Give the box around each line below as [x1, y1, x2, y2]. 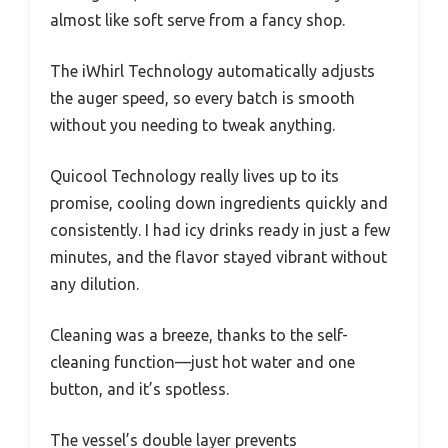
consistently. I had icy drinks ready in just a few [50, 221, 390, 240]
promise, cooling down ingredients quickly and [50, 194, 388, 213]
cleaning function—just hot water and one [50, 353, 355, 372]
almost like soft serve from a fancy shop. [50, 11, 345, 30]
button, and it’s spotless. [50, 380, 229, 399]
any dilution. [50, 275, 139, 294]
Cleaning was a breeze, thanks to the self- [50, 326, 348, 345]
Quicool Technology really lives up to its [50, 167, 339, 186]
